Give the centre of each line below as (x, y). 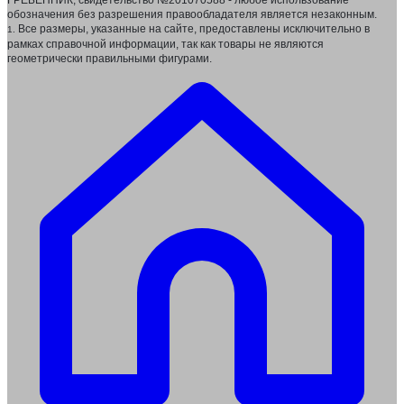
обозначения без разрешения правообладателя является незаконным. (192, 15)
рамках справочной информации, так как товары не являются (165, 45)
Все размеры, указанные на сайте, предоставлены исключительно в (193, 29)
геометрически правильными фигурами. (110, 59)
